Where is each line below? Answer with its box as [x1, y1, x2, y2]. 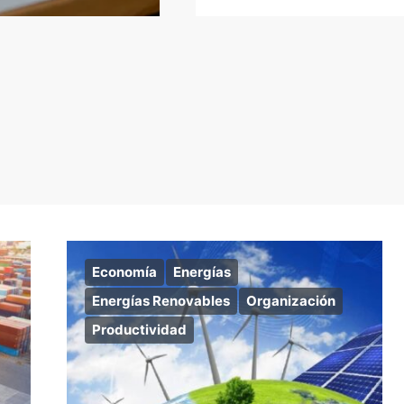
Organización [246, 292, 335, 309]
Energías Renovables [92, 292, 230, 309]
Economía [92, 263, 157, 280]
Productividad [92, 321, 187, 338]
